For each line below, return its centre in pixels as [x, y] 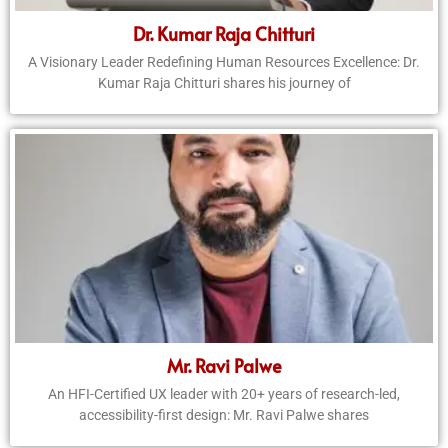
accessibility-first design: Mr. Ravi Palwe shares [224, 415]
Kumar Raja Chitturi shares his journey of [224, 83]
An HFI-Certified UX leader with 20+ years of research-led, [224, 394]
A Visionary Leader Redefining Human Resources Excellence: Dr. [224, 62]
